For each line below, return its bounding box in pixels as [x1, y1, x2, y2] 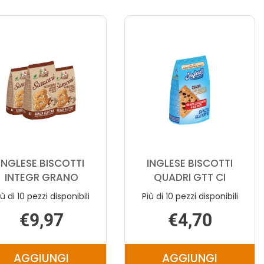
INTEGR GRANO [4, 170, 78, 184]
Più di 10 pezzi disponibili [141, 190, 238, 202]
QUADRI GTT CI [154, 170, 226, 184]
